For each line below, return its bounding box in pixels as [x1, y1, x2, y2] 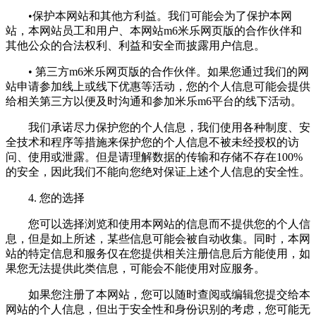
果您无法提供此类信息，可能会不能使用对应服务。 [6, 262, 265, 274]
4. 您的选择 [6, 191, 85, 204]
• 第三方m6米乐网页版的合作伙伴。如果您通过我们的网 [6, 65, 309, 78]
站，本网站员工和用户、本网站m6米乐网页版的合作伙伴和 [6, 24, 302, 37]
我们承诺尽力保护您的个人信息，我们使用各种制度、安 [6, 121, 310, 133]
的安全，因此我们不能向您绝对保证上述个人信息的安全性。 [6, 165, 310, 178]
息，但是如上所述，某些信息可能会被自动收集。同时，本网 [6, 232, 310, 245]
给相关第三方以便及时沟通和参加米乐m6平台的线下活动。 [6, 95, 302, 107]
